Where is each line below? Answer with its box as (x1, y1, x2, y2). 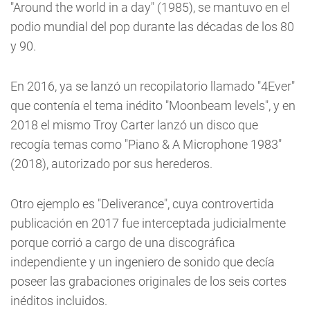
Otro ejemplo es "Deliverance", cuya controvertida (10, 197, 274, 211)
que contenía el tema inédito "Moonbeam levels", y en (10, 98, 295, 113)
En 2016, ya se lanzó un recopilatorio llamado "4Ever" (10, 79, 295, 93)
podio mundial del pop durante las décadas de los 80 (10, 19, 294, 34)
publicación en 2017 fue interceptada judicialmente (10, 216, 286, 230)
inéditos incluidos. (10, 293, 107, 308)
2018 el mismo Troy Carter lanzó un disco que (10, 118, 258, 132)
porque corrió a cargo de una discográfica (10, 235, 235, 250)
